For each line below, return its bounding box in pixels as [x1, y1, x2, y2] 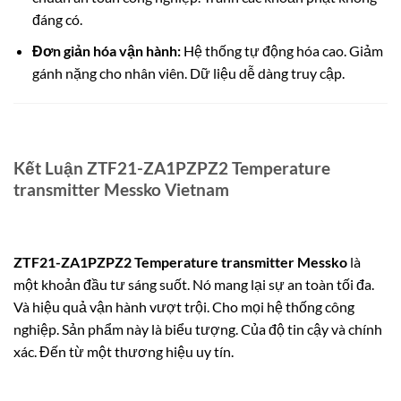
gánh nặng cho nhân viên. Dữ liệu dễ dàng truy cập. [31, 64, 345, 81]
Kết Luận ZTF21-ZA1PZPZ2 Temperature [13, 158, 330, 179]
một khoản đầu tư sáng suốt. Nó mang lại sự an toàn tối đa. [13, 275, 374, 293]
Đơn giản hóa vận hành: [31, 41, 181, 59]
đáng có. [31, 11, 82, 29]
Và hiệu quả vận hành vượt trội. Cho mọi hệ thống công [13, 297, 354, 315]
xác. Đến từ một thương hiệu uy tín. [13, 342, 234, 360]
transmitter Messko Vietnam [13, 179, 229, 200]
